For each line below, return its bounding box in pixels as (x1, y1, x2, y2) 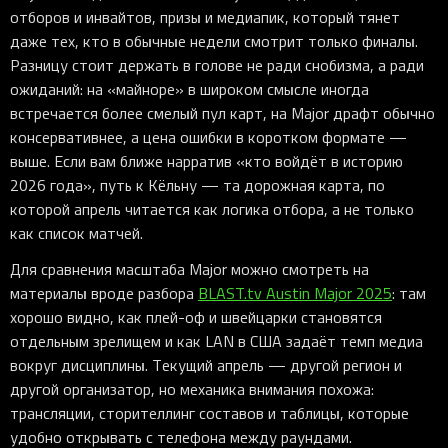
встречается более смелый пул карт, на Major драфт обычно (10, 102, 435, 125)
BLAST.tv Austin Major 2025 (198, 282, 392, 305)
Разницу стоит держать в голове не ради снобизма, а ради (10, 54, 424, 77)
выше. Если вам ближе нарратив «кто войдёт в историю (10, 150, 403, 173)
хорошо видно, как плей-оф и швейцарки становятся (10, 306, 382, 329)
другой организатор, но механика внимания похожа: (10, 378, 374, 401)
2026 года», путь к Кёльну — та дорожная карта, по (10, 174, 385, 197)
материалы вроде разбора (10, 282, 198, 305)
